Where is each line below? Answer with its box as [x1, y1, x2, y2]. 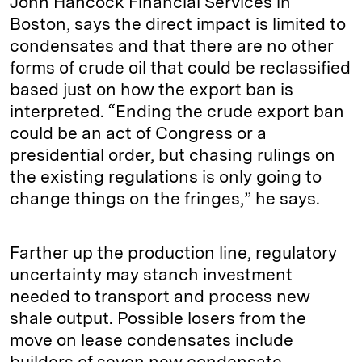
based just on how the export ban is [10, 79, 293, 99]
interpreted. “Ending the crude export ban [10, 101, 344, 121]
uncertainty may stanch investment [10, 264, 293, 284]
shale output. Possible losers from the [10, 308, 306, 328]
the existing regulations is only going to [10, 166, 322, 187]
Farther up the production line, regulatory [10, 242, 337, 263]
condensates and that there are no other [10, 36, 334, 56]
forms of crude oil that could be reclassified [10, 57, 351, 78]
